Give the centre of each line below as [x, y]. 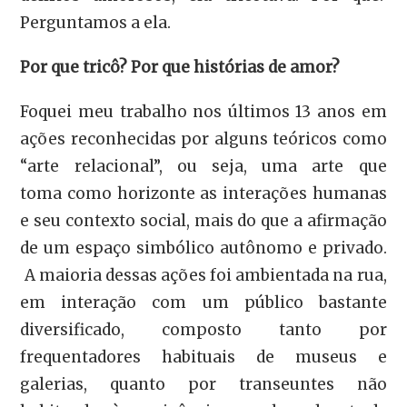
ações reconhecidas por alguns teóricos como [203, 139]
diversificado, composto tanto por [203, 329]
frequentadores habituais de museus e [203, 357]
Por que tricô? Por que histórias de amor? [180, 67]
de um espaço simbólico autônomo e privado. [203, 248]
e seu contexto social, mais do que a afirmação [203, 220]
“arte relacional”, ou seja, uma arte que [203, 166]
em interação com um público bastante [203, 302]
